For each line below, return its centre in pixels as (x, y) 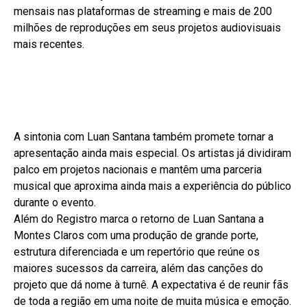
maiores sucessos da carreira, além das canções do (138, 268)
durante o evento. (55, 202)
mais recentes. (49, 44)
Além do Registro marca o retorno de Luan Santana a (139, 219)
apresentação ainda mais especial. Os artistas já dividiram (152, 153)
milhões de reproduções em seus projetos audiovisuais (147, 27)
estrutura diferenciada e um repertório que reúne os (137, 251)
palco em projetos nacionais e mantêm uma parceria (138, 169)
